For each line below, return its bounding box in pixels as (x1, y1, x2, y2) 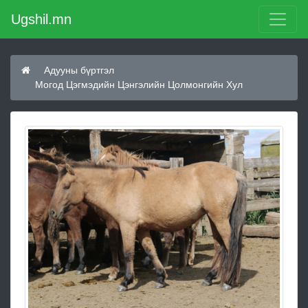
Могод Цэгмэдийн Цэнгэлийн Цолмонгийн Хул (35, 79, 243, 90)
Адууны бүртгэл (44, 65, 114, 76)
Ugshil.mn (11, 12, 71, 27)
